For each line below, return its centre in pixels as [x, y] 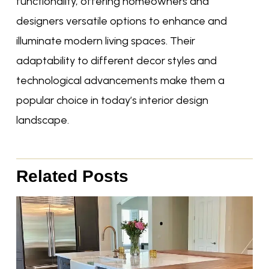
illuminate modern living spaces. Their [105, 41]
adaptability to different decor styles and [116, 61]
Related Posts [72, 176]
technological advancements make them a [120, 81]
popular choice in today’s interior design [112, 101]
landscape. [42, 120]
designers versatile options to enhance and [121, 21]
